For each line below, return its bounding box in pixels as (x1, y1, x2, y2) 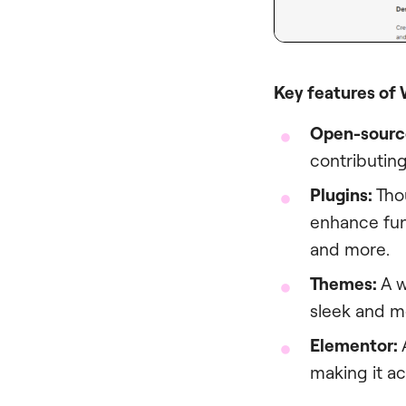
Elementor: (310, 333, 398, 356)
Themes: (310, 272, 377, 295)
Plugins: (310, 183, 372, 206)
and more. (310, 237, 390, 260)
